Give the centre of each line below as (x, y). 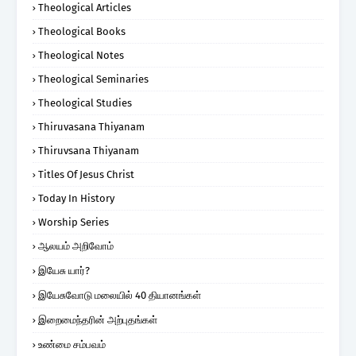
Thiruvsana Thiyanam (89, 150)
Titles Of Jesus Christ (86, 174)
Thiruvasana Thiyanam (91, 126)
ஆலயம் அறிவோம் (76, 246)
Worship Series (74, 222)
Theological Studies (85, 103)
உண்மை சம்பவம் (72, 344)
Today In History (76, 198)
